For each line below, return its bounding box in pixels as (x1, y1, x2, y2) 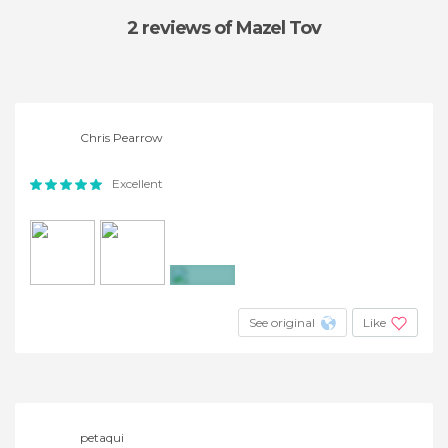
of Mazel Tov (214, 17, 321, 39)
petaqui (80, 430, 124, 445)
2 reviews (127, 17, 215, 39)
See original (249, 315, 315, 330)
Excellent (112, 176, 163, 191)
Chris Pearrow (80, 130, 163, 145)
